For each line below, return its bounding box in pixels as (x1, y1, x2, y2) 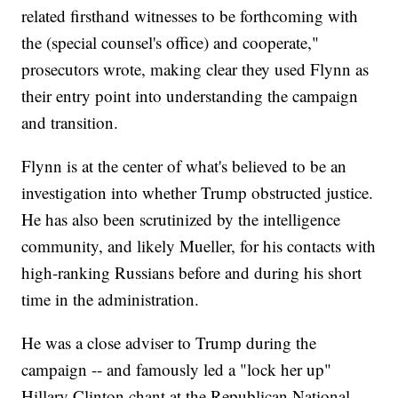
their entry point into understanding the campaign (21, 84, 359, 107)
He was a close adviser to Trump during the (21, 331, 317, 354)
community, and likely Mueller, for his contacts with (21, 235, 377, 258)
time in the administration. (21, 288, 200, 311)
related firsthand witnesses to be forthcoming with (21, 4, 359, 28)
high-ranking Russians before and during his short (21, 261, 362, 284)
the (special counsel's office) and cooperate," (21, 31, 320, 54)
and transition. (21, 111, 119, 134)
